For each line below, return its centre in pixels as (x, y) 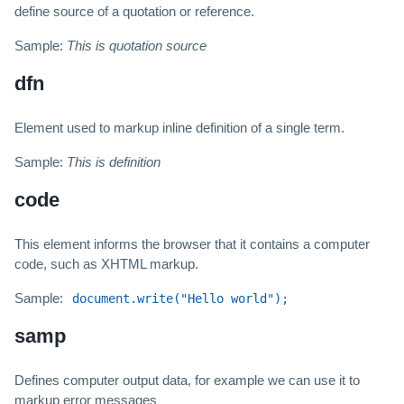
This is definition (114, 162)
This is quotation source (137, 46)
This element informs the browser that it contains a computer (192, 244)
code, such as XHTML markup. (106, 264)
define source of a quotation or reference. (134, 12)
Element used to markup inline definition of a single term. (179, 128)
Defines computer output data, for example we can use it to (187, 381)
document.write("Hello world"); (180, 299)
